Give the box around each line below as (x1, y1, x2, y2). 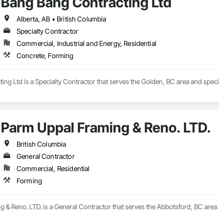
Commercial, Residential (16, 164, 90, 173)
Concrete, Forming (16, 51, 74, 60)
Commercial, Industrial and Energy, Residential (16, 39, 156, 48)
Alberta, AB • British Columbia (16, 15, 107, 23)
